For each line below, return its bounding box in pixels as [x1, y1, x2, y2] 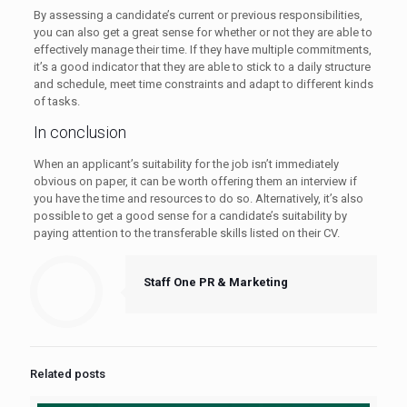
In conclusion [33, 123, 126, 143]
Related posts [30, 367, 105, 382]
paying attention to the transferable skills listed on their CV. [33, 226, 340, 241]
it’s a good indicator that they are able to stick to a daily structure [33, 60, 371, 74]
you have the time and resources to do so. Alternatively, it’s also [33, 192, 363, 206]
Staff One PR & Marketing [144, 275, 288, 290]
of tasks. [33, 94, 80, 109]
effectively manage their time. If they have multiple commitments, [33, 43, 372, 57]
